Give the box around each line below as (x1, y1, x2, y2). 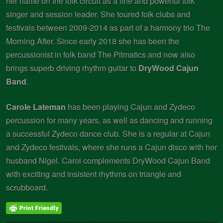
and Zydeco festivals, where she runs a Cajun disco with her (6, 141, 217, 153)
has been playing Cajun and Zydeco (66, 101, 195, 112)
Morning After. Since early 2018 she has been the (6, 35, 179, 47)
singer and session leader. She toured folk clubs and (6, 8, 190, 20)
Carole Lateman (6, 101, 66, 112)
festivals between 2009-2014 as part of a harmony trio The (6, 21, 210, 33)
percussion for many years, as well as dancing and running (6, 114, 213, 126)
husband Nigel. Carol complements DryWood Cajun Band (6, 154, 210, 166)
